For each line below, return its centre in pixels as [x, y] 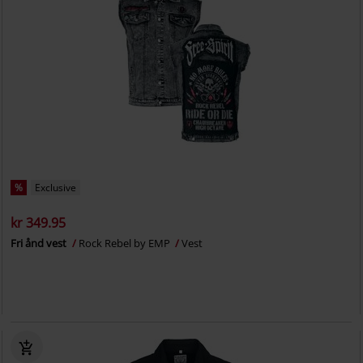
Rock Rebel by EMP [126, 243]
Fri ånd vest [40, 243]
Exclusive [56, 188]
